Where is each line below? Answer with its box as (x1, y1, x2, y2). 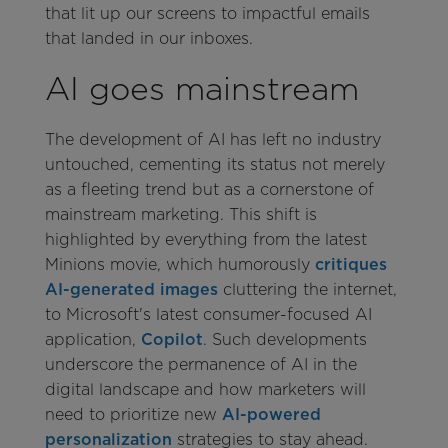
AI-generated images (44, 279, 218, 299)
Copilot (140, 329, 203, 349)
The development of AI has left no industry (44, 129, 381, 149)
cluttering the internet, (217, 279, 397, 299)
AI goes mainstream (44, 68, 359, 108)
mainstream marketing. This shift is (44, 204, 317, 224)
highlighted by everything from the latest (44, 229, 367, 249)
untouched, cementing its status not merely (44, 154, 385, 174)
